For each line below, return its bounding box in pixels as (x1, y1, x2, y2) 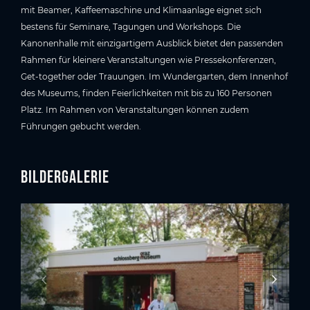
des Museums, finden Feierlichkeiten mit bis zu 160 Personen (21, 88, 272, 99)
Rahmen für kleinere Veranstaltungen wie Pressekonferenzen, (21, 55, 276, 66)
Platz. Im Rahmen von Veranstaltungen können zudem (21, 104, 249, 116)
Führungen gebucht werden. (21, 121, 141, 132)
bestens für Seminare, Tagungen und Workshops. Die (21, 21, 241, 33)
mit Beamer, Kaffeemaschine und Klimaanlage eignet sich (21, 5, 262, 16)
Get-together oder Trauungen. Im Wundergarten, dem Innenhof (21, 71, 288, 82)
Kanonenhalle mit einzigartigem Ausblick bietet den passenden (21, 38, 283, 49)
